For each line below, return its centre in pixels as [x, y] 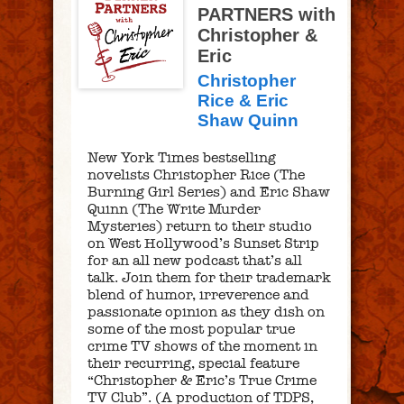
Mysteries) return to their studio [200, 225]
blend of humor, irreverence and [198, 294]
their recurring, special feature [193, 363]
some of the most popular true [191, 328]
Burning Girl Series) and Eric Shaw [209, 191]
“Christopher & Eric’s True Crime [202, 380]
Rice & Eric [243, 101]
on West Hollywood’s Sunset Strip [203, 243]
